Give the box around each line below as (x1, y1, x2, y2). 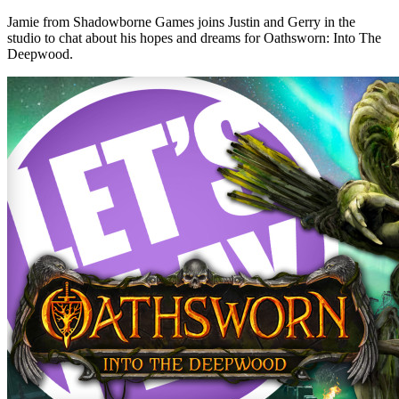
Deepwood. (7, 45, 73, 61)
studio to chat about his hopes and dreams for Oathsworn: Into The (7, 29, 381, 45)
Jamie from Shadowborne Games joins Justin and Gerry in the (7, 13, 355, 29)
